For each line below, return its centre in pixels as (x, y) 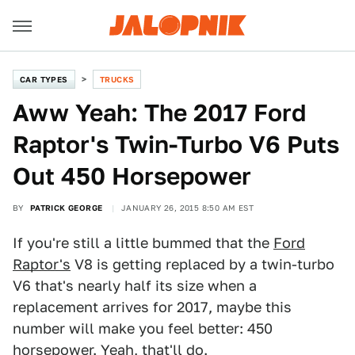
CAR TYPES (44, 79)
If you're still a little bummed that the (143, 243)
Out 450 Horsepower (132, 176)
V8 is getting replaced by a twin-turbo (202, 264)
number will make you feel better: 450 (143, 328)
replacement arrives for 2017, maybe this (152, 307)
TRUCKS (117, 79)
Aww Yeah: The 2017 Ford (159, 113)
